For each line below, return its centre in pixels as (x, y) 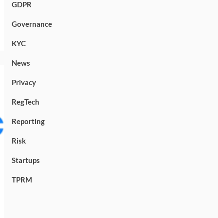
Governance (32, 24)
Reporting (28, 121)
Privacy (24, 82)
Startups (26, 160)
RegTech (25, 101)
